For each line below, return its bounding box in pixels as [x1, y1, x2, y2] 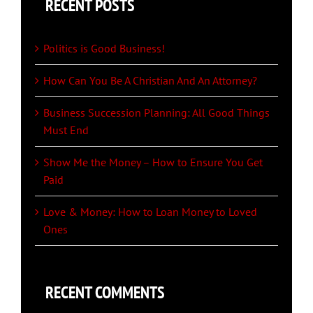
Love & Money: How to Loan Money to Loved [43, 204, 257, 219]
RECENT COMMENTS [45, 281, 165, 303]
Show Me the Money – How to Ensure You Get [43, 154, 263, 169]
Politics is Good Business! [43, 41, 165, 55]
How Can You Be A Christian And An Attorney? [43, 73, 257, 87]
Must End [43, 122, 89, 137]
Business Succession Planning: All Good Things [43, 105, 270, 119]
